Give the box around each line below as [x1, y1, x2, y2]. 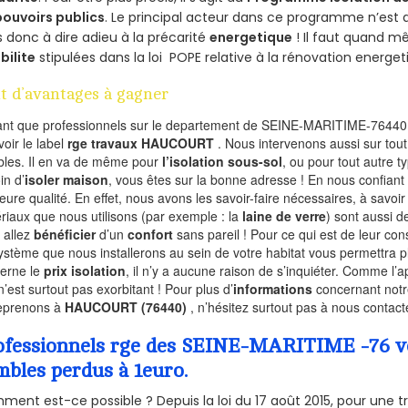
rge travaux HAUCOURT [67, 133, 219, 152]
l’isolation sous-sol [162, 151, 283, 170]
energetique [209, 27, 293, 46]
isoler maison [25, 169, 109, 189]
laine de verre [242, 206, 327, 225]
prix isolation [44, 260, 127, 280]
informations [233, 279, 313, 298]
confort [127, 224, 174, 243]
